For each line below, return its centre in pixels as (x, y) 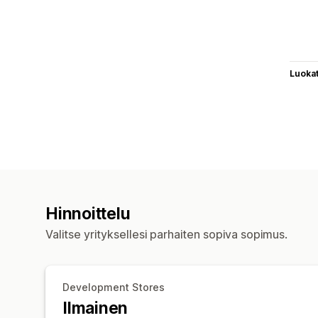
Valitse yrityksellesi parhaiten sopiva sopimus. (166, 234)
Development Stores (114, 287)
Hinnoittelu (88, 213)
